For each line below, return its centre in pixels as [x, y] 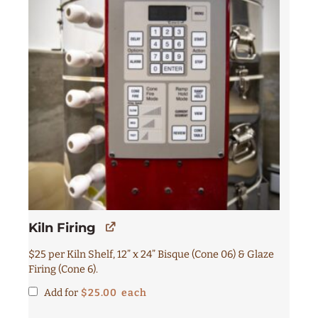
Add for [61, 292]
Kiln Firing [62, 227]
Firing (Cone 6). [63, 269]
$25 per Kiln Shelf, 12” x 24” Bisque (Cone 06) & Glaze [151, 254]
